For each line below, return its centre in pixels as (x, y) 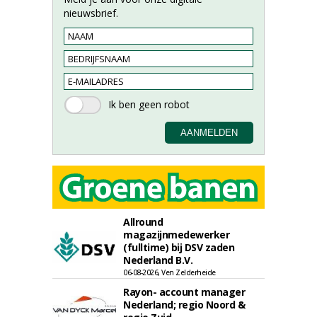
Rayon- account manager (184, 292)
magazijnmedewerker (176, 235)
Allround (143, 222)
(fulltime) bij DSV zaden (179, 247)
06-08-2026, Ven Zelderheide (169, 272)
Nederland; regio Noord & (184, 305)
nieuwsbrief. (91, 13)
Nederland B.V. (158, 260)
